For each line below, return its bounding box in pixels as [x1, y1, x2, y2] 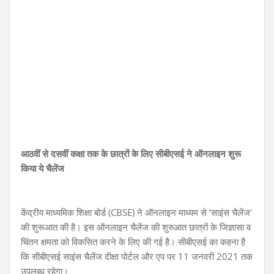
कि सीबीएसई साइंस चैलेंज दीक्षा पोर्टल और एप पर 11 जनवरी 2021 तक [21, 250, 253, 262]
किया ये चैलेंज [21, 162, 64, 174]
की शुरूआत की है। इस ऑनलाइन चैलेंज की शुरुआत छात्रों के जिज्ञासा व [21, 221, 251, 233]
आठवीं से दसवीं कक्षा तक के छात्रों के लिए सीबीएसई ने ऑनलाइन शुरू [21, 147, 241, 160]
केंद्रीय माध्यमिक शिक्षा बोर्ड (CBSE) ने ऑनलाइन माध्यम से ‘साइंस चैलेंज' [21, 206, 252, 218]
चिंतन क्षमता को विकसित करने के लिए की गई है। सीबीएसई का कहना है [21, 235, 245, 248]
